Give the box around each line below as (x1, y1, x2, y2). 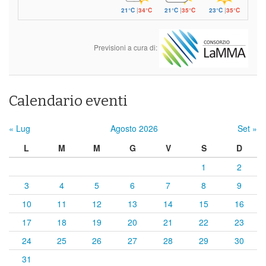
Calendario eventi (9, 93, 128, 110)
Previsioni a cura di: (94, 42, 159, 52)
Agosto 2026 (110, 122, 158, 135)
